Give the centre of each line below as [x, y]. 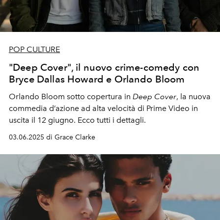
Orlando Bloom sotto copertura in [71, 96]
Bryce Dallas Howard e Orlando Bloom [97, 79]
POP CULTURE [34, 49]
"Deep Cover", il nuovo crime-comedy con [104, 67]
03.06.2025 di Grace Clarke [52, 137]
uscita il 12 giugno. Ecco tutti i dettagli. [77, 120]
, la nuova [193, 96]
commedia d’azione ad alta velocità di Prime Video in [103, 108]
